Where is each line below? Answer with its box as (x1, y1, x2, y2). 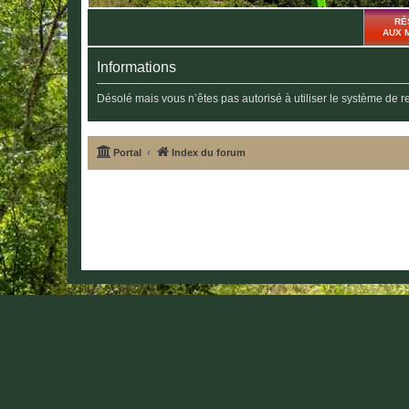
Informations (97, 58, 176, 75)
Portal (113, 146, 142, 158)
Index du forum (172, 146, 246, 158)
